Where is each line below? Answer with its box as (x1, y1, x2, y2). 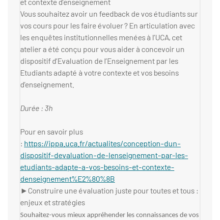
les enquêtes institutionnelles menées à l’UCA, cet (20, 32, 182, 42)
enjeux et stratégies (20, 197, 85, 207)
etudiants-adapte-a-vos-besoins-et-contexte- (20, 162, 174, 172)
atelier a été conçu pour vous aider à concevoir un (20, 44, 185, 54)
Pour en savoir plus (20, 127, 83, 137)
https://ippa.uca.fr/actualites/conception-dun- (24, 138, 181, 148)
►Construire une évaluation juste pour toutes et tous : (20, 186, 198, 195)
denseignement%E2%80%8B (20, 174, 115, 184)
